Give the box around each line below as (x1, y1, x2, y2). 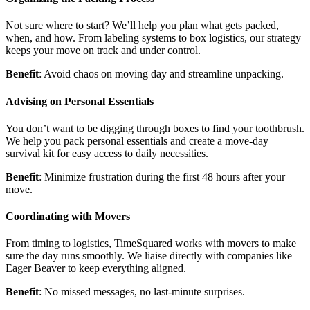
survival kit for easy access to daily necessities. (6, 147, 208, 159)
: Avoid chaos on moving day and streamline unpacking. (39, 68, 284, 80)
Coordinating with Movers (6, 210, 130, 223)
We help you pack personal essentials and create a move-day (6, 134, 268, 147)
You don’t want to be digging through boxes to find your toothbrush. (6, 122, 304, 134)
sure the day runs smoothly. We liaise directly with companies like (6, 250, 292, 262)
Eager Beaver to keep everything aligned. (6, 262, 186, 275)
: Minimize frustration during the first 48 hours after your (39, 170, 285, 183)
